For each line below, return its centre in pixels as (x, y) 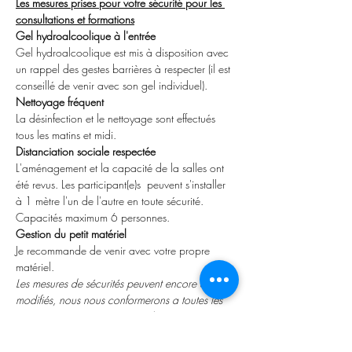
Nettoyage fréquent (60, 102)
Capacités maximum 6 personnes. (93, 217)
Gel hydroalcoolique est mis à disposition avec (124, 52)
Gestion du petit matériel (71, 234)
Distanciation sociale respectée (86, 151)
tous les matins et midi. (66, 135)
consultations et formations (75, 19)
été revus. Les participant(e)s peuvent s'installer (122, 184)
